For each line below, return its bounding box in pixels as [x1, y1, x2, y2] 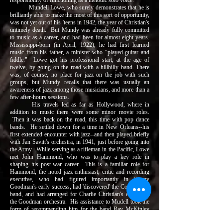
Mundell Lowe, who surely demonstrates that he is [10, 4, 149, 11]
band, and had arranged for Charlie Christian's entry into [10, 191, 149, 198]
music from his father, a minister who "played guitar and [10, 49, 149, 56]
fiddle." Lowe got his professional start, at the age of [10, 56, 149, 63]
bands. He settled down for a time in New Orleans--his [10, 123, 149, 130]
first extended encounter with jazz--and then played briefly [10, 131, 149, 138]
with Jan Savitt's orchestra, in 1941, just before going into [10, 138, 149, 145]
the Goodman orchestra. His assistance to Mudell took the [10, 198, 149, 205]
